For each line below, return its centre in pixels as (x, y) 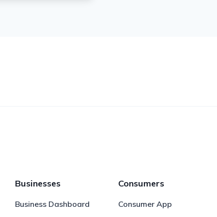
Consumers (141, 183)
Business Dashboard (52, 204)
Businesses (38, 183)
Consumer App (145, 204)
